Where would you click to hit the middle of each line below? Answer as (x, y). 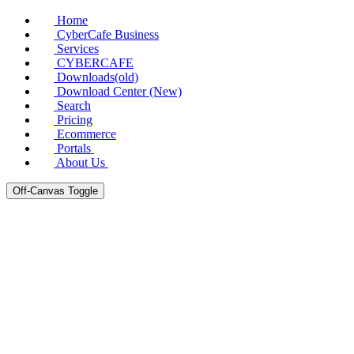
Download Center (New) (119, 91)
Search (74, 105)
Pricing (75, 120)
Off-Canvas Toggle (55, 191)
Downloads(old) (98, 77)
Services (78, 49)
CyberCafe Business (108, 34)
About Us (81, 162)
